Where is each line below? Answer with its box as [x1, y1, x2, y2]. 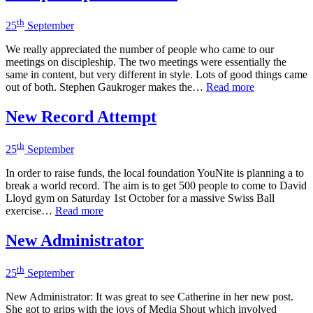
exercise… [6, 205, 55, 217]
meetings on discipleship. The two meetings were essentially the [6, 55, 286, 68]
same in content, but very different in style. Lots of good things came [6, 68, 307, 80]
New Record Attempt [6, 107, 156, 126]
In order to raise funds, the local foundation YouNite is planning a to [6, 167, 304, 180]
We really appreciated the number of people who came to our [6, 43, 274, 55]
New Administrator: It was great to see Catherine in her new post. [6, 291, 293, 303]
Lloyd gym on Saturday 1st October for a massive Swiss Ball [6, 192, 275, 205]
